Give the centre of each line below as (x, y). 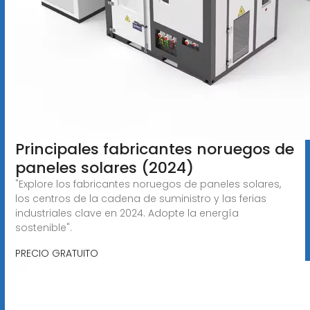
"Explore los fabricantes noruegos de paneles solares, (148, 184)
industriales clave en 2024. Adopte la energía (127, 213)
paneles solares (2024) (104, 167)
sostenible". (43, 227)
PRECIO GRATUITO (56, 253)
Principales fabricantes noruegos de (154, 149)
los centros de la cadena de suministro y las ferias (140, 198)
